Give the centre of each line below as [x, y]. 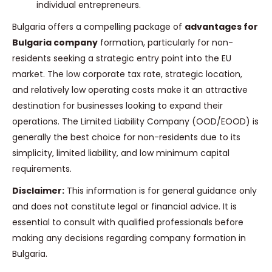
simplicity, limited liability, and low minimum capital [121, 153]
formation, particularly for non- [165, 43]
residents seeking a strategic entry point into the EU [122, 59]
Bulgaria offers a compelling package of [98, 27]
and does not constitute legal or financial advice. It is [124, 207]
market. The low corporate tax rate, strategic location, [127, 74]
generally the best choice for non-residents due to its [126, 138]
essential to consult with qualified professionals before [128, 223]
